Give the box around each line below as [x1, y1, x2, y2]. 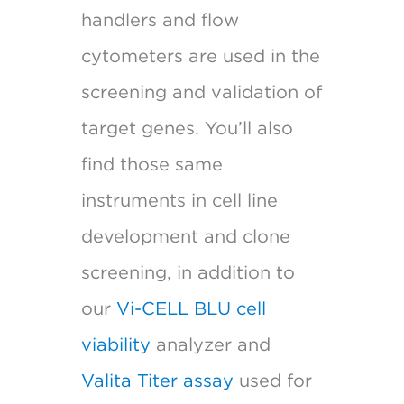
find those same [80, 152, 223, 175]
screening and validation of [80, 80, 322, 103]
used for [233, 369, 312, 391]
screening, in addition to [80, 261, 295, 283]
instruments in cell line [80, 188, 278, 211]
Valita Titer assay [80, 369, 234, 391]
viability [80, 333, 151, 355]
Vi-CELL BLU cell [115, 297, 266, 319]
